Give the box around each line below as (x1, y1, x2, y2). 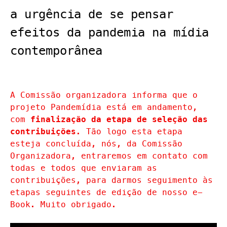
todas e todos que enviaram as (10, 162, 157, 174)
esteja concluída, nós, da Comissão (10, 138, 182, 149)
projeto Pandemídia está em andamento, (10, 101, 198, 113)
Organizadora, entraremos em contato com (10, 150, 208, 162)
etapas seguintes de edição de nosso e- (10, 186, 203, 198)
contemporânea (10, 42, 102, 59)
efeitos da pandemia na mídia (10, 24, 209, 41)
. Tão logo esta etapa (76, 126, 182, 137)
